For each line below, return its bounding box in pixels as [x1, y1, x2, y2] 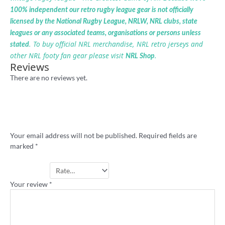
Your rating [10, 166, 47, 175]
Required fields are [139, 131, 197, 140]
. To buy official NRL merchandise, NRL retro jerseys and [29, 39, 203, 49]
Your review [10, 179, 49, 188]
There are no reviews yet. [10, 73, 87, 82]
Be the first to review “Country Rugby [10, 96, 188, 110]
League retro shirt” [10, 114, 100, 128]
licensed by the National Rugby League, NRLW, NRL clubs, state [10, 18, 197, 26]
